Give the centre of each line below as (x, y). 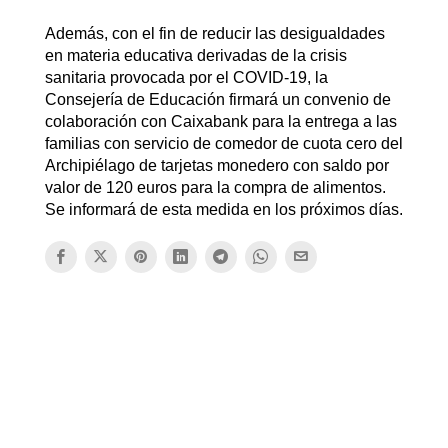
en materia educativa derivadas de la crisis (195, 55)
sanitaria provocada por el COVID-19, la (186, 77)
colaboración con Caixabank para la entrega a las (220, 121)
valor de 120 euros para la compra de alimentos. (215, 187)
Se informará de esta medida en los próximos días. (223, 209)
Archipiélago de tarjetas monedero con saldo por (216, 165)
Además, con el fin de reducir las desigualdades (214, 33)
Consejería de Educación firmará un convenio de (217, 99)
